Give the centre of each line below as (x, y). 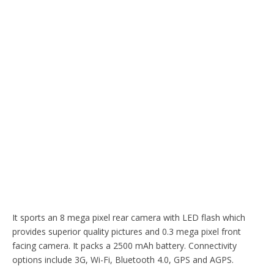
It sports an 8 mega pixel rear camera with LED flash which (129, 217)
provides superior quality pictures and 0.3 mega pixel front (127, 231)
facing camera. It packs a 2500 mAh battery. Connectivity (124, 245)
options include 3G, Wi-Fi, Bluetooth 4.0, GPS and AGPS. (123, 259)
